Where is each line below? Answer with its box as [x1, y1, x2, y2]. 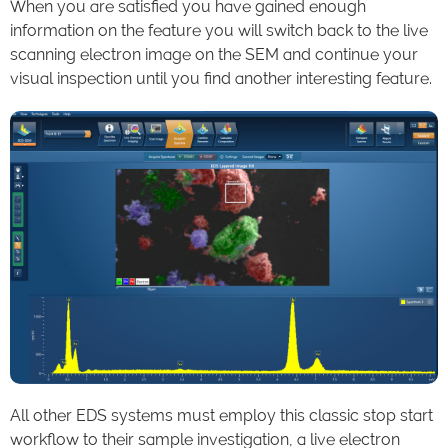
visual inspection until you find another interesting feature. [10, 69, 432, 89]
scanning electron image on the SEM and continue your [10, 45, 418, 65]
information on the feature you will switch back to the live [10, 21, 428, 41]
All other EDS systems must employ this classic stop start [10, 405, 433, 425]
